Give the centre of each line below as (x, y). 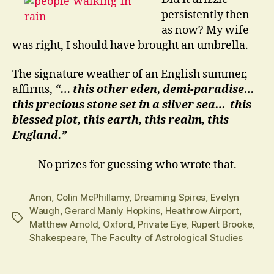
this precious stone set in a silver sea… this (132, 105)
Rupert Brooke (222, 224)
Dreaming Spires (170, 197)
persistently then (206, 15)
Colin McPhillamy (93, 197)
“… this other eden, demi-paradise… (154, 90)
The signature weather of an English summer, (130, 74)
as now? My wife (205, 30)
